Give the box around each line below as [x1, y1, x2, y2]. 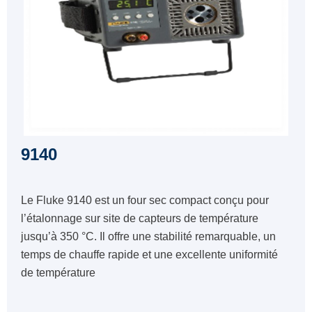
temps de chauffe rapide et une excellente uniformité [21, 249, 278, 260]
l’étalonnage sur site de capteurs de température [21, 212, 258, 224]
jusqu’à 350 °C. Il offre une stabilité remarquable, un [21, 231, 276, 242]
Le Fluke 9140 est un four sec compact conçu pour [21, 194, 269, 206]
